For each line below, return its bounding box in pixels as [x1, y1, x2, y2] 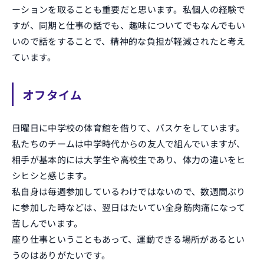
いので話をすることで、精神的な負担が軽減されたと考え [12, 35, 246, 47]
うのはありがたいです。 [12, 248, 111, 261]
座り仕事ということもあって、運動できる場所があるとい [12, 232, 245, 245]
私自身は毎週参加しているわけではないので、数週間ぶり [12, 184, 246, 197]
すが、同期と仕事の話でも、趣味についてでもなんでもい [12, 19, 246, 31]
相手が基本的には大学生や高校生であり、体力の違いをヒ [12, 153, 246, 166]
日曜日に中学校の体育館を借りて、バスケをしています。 [12, 121, 245, 134]
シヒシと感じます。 [12, 169, 93, 181]
